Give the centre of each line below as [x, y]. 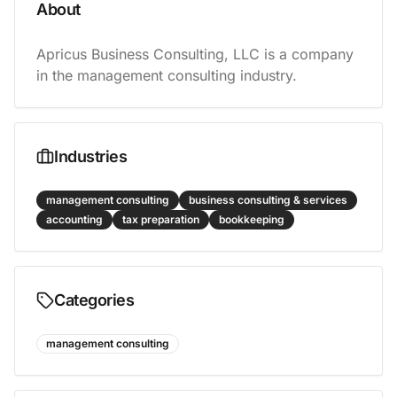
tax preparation [161, 219]
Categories [94, 300]
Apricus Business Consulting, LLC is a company [195, 54]
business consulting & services [268, 200]
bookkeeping [252, 219]
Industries [91, 156]
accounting [74, 219]
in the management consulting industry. [167, 75]
